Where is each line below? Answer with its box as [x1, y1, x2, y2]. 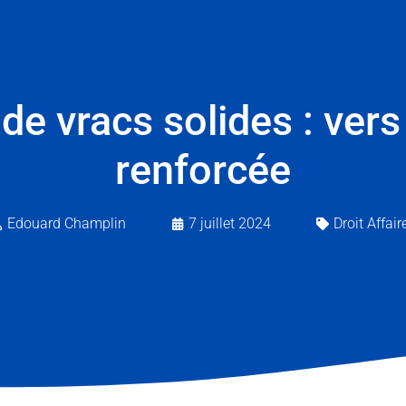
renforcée [115, 145, 291, 194]
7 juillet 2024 [188, 214, 271, 232]
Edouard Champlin [7, 214, 126, 232]
